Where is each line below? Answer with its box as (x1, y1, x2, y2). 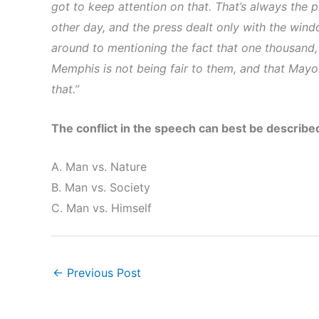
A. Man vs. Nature (51, 159, 147, 174)
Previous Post (63, 266, 141, 281)
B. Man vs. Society (51, 180, 150, 195)
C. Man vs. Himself (51, 201, 152, 216)
